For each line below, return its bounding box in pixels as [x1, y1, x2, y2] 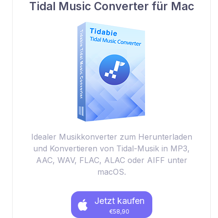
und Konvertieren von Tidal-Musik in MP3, [33, 144, 190, 153]
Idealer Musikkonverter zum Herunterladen [31, 132, 192, 142]
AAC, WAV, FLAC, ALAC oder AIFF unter [36, 155, 187, 165]
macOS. [97, 167, 126, 177]
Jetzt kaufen [94, 196, 145, 206]
